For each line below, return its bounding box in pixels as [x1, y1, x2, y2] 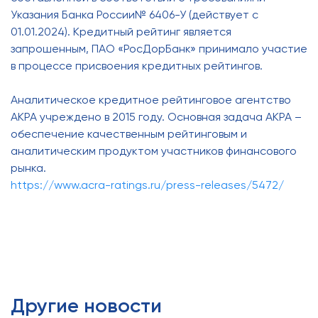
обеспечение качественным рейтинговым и [11, 127, 247, 141]
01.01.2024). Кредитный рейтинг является [11, 25, 231, 38]
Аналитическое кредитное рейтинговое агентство [11, 93, 291, 106]
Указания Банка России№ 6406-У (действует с [11, 8, 258, 21]
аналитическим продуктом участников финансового [11, 144, 297, 158]
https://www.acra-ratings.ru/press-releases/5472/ [11, 178, 284, 192]
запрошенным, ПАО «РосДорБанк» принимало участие [11, 42, 307, 55]
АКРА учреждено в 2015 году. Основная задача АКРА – [11, 110, 302, 124]
